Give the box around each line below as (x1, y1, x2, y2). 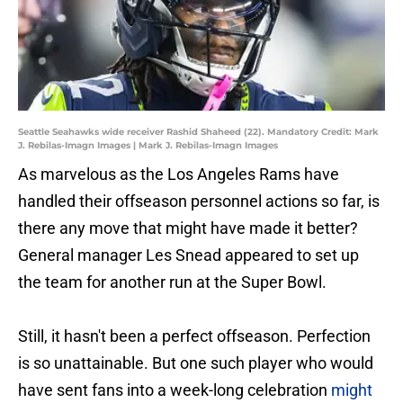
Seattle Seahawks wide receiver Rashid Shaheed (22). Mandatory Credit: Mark (18, 126, 379, 139)
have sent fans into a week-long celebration (18, 381, 331, 400)
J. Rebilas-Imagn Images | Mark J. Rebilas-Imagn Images (18, 139, 278, 152)
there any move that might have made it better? (18, 219, 358, 238)
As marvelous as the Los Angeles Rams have (18, 165, 339, 184)
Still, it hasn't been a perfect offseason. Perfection (18, 327, 371, 346)
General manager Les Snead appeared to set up (18, 246, 359, 265)
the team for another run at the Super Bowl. (18, 273, 327, 292)
